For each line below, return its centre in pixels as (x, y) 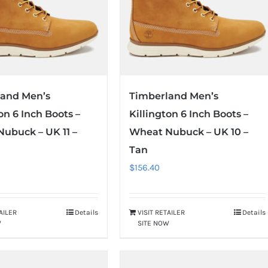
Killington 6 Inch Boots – (188, 114)
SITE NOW (153, 223)
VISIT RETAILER (161, 213)
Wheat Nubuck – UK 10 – (188, 132)
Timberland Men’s (173, 96)
